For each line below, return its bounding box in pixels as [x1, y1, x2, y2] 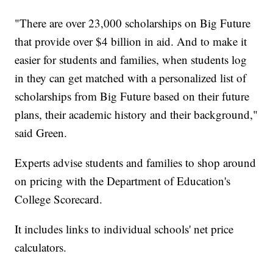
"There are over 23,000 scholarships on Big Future [15, 15, 251, 30]
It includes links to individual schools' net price [15, 221, 234, 236]
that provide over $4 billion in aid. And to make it [15, 33, 247, 49]
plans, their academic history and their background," [15, 106, 258, 122]
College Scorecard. [15, 191, 103, 207]
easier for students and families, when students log [15, 51, 247, 67]
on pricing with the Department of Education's [15, 172, 231, 188]
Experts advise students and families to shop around [15, 154, 257, 170]
